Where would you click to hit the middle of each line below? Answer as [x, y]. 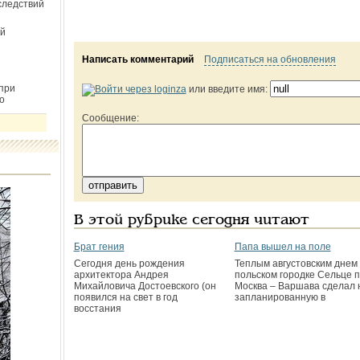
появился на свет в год [125, 297]
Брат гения [99, 247]
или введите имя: [228, 89]
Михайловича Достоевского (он [145, 286]
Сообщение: [110, 118]
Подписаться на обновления [270, 59]
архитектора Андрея [121, 275]
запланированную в [280, 297]
